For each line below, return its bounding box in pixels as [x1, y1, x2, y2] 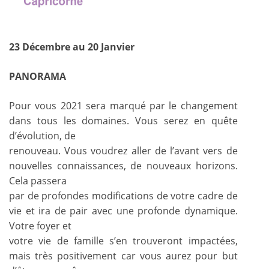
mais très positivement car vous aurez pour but [9, 249, 238, 262]
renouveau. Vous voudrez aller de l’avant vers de [9, 144, 238, 157]
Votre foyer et [9, 219, 71, 232]
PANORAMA [9, 69, 66, 83]
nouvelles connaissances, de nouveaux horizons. [9, 159, 238, 172]
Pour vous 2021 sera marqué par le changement [9, 98, 238, 112]
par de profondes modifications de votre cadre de [9, 189, 238, 202]
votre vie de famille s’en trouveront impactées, [9, 234, 238, 247]
